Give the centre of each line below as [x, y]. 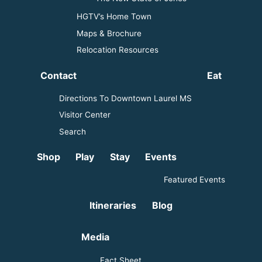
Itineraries [113, 205]
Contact [58, 75]
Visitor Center [85, 114]
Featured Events [195, 179]
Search [72, 131]
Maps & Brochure [109, 33]
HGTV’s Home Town [114, 16]
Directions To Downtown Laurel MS [125, 98]
